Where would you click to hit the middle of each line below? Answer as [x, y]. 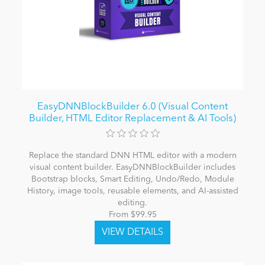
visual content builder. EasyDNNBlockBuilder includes [132, 167]
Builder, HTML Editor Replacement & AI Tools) [132, 118]
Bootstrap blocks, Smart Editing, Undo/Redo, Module [132, 179]
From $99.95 [132, 214]
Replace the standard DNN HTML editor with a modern [132, 155]
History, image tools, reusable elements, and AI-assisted [132, 191]
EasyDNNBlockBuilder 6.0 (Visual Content [132, 106]
